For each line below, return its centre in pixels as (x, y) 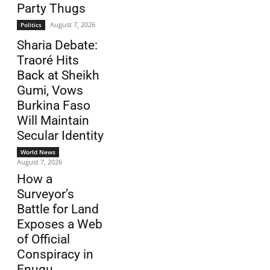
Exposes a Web (60, 224)
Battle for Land (58, 209)
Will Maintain (53, 121)
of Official (43, 240)
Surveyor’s (46, 194)
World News (38, 152)
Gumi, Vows (50, 91)
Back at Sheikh (58, 76)
